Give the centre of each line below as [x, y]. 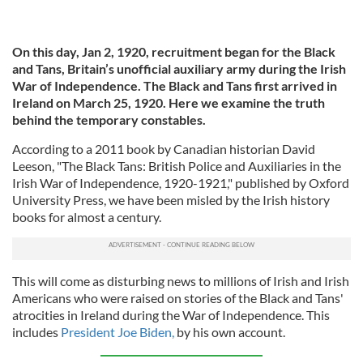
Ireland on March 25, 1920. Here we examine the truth [169, 103]
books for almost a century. [87, 217]
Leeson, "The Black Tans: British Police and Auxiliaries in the [177, 166]
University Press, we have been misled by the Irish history [171, 200]
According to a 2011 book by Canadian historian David [164, 149]
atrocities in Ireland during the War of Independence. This [171, 315]
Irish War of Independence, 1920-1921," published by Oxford [181, 183]
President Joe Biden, [117, 332]
